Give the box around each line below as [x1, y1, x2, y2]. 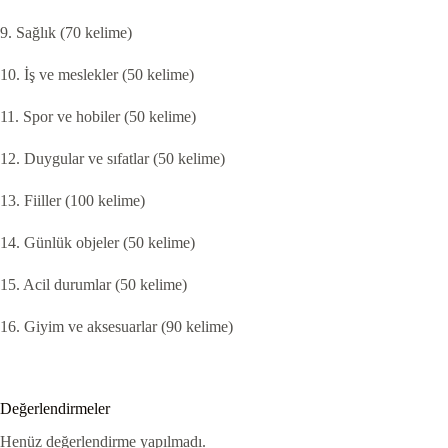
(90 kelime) [161, 318, 233, 336]
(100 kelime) [61, 192, 145, 210]
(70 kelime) [60, 24, 132, 42]
